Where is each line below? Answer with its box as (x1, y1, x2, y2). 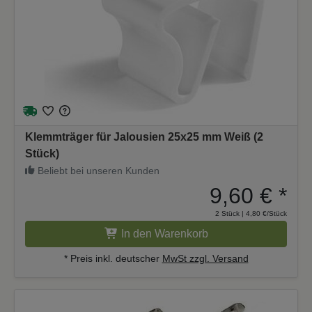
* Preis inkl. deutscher (63, 252, 162, 264)
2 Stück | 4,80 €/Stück (215, 209, 287, 217)
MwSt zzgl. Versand (162, 252, 249, 264)
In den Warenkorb (120, 227, 208, 240)
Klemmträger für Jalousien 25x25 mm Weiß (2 (25, 130, 263, 143)
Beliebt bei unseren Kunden (35, 164, 159, 176)
